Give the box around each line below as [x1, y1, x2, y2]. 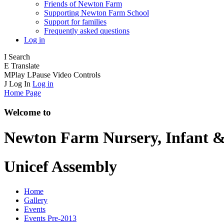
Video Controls [52, 70, 100, 79]
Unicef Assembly [4, 157, 117, 176]
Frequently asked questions [44, 26, 129, 35]
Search [8, 52, 30, 61]
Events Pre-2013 [24, 213, 76, 222]
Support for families [44, 17, 106, 26]
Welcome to [4, 106, 51, 117]
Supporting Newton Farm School [44, 8, 149, 17]
